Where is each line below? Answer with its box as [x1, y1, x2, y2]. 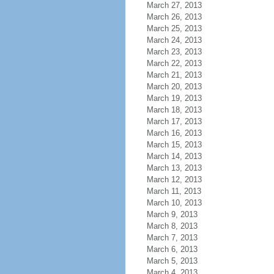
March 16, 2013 [146, 128, 202, 138]
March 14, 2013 [146, 152, 202, 161]
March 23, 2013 [146, 47, 202, 56]
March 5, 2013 [146, 256, 198, 265]
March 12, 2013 [146, 175, 202, 184]
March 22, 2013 [146, 59, 202, 68]
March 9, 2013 [146, 210, 198, 219]
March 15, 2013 [146, 140, 202, 149]
